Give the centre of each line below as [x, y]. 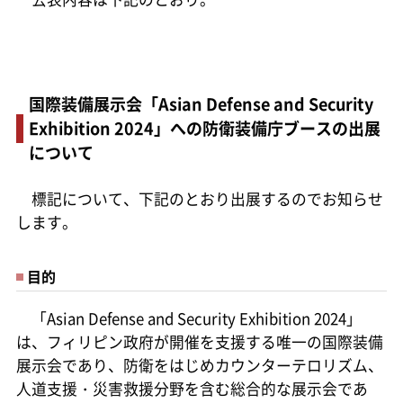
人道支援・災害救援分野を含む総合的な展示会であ [192, 388]
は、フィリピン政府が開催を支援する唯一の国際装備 [199, 341]
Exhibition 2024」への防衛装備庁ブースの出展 [204, 127]
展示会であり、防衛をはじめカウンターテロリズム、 [199, 365]
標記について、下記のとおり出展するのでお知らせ [199, 198]
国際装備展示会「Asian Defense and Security [201, 103]
